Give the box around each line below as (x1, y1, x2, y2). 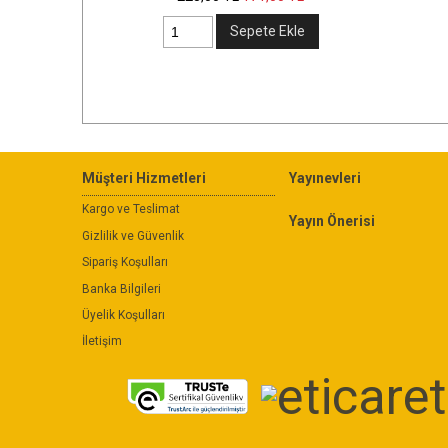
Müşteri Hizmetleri (82, 169, 206, 186)
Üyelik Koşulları (82, 307, 165, 322)
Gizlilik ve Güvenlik (82, 228, 184, 243)
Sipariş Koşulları (82, 255, 168, 270)
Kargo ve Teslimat (82, 202, 180, 217)
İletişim (82, 334, 122, 349)
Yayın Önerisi (288, 213, 375, 230)
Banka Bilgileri (82, 281, 161, 296)
